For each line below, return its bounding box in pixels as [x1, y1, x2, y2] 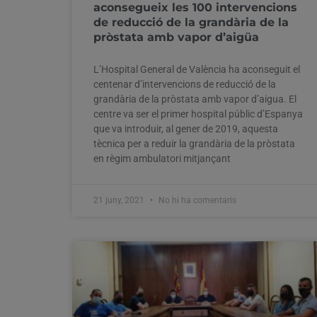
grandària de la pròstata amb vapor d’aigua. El [93, 93, 296, 105]
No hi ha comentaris [156, 195, 236, 205]
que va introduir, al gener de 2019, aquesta [93, 122, 278, 134]
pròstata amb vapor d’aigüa [93, 30, 259, 44]
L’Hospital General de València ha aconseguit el [93, 63, 300, 75]
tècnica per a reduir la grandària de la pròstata [93, 137, 295, 149]
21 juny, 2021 [93, 195, 146, 205]
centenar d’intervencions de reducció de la [93, 78, 276, 90]
